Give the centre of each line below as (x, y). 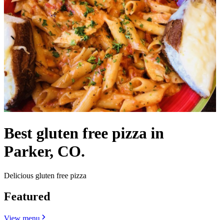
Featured (27, 196)
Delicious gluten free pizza (45, 175)
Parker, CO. (44, 151)
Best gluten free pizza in (84, 133)
